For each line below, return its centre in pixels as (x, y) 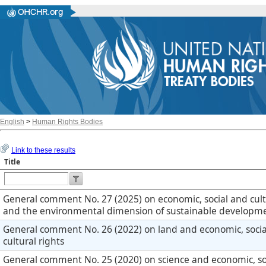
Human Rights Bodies (67, 122)
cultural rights (34, 241)
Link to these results (43, 151)
